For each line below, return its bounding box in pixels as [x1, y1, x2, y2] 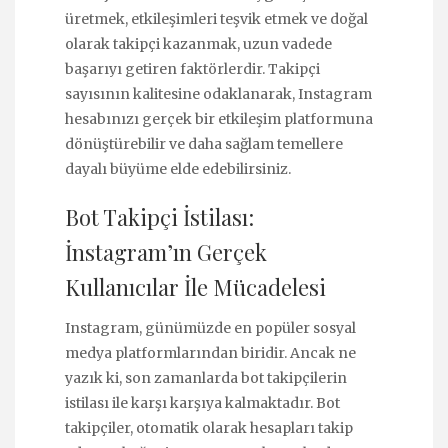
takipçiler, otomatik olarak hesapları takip [65, 418, 353, 437]
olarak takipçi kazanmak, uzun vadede [65, 35, 332, 53]
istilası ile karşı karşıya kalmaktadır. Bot [65, 393, 340, 412]
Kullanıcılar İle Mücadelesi [65, 271, 326, 302]
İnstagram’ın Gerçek [65, 236, 267, 267]
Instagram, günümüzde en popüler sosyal [65, 318, 356, 337]
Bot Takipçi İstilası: [65, 201, 254, 232]
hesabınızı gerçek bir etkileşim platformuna [65, 110, 373, 128]
